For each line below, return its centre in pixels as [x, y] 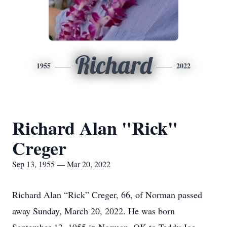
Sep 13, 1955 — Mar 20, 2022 [61, 164]
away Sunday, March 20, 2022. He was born [93, 211]
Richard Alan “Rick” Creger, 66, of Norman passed [107, 195]
